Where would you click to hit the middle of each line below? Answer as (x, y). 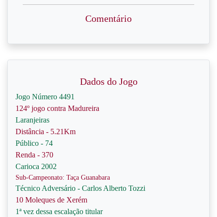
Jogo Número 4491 (45, 97)
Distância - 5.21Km (46, 132)
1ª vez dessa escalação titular (59, 211)
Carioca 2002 (36, 166)
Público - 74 (34, 143)
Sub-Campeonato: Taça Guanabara (63, 178)
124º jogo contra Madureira (57, 108)
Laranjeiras (32, 120)
